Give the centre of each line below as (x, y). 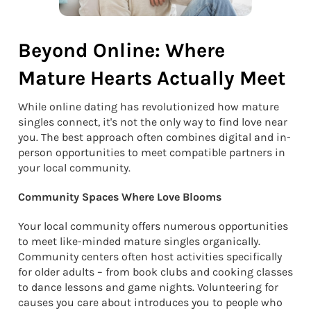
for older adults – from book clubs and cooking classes (155, 271)
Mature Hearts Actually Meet (152, 78)
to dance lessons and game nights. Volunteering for (148, 287)
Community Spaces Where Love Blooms (120, 196)
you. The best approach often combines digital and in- (154, 137)
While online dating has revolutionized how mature (149, 106)
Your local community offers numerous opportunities (153, 226)
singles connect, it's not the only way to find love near (153, 121)
